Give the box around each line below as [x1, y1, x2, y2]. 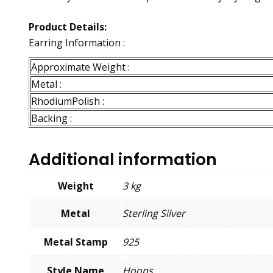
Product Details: [29, 19, 107, 34]
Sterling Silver [122, 206, 185, 220]
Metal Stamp [43, 235, 108, 249]
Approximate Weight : [31, 60, 130, 74]
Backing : [31, 111, 72, 125]
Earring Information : [29, 35, 125, 49]
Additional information [29, 147, 217, 171]
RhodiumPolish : [31, 94, 104, 108]
